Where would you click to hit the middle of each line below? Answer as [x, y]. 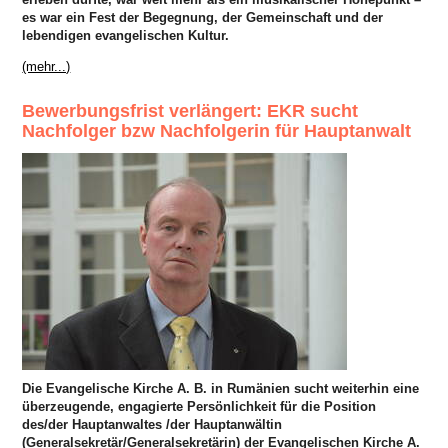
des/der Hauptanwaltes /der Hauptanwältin [152, 425]
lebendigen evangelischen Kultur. [126, 36]
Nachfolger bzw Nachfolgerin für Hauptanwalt [217, 131]
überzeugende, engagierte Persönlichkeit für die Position [199, 407]
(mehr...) [46, 67]
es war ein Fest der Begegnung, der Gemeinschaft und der [203, 18]
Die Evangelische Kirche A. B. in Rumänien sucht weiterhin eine [221, 389]
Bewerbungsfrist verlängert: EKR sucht [190, 111]
